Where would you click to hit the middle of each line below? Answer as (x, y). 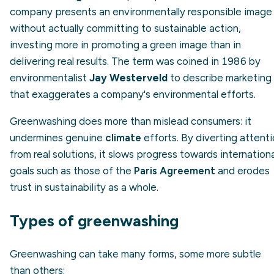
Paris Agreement (175, 170)
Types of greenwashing (94, 220)
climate (123, 137)
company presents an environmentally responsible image (141, 11)
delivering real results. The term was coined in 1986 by (135, 61)
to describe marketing (220, 77)
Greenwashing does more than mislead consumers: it (131, 121)
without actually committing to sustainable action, (125, 28)
